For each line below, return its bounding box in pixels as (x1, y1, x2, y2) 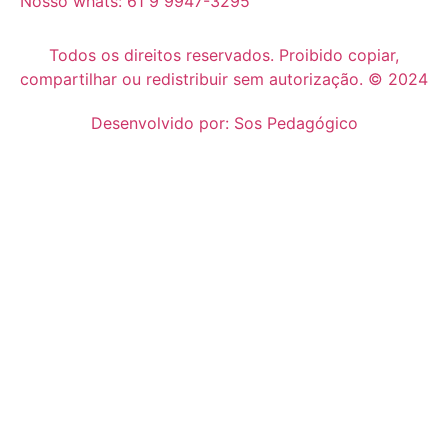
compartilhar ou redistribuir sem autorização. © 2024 (20, 69, 428, 89)
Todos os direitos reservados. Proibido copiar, (49, 45, 399, 65)
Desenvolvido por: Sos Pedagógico (90, 113, 358, 133)
